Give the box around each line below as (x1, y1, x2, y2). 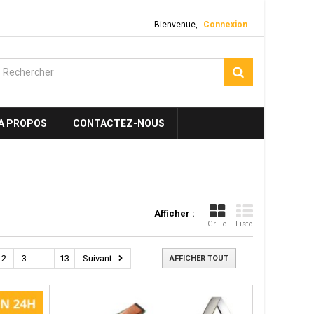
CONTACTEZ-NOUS (73, 118, 165, 129)
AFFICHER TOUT (170, 254, 228, 263)
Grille (207, 219, 227, 228)
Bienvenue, (154, 20, 198, 29)
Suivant (83, 253, 112, 264)
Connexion (203, 20, 247, 29)
